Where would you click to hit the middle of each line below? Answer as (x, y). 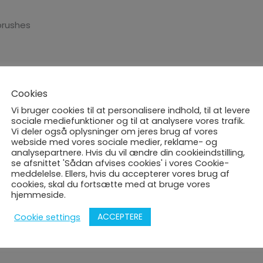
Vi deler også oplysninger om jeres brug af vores (114, 131)
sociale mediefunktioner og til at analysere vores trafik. (128, 121)
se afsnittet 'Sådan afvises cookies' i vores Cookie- (120, 163)
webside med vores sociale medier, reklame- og (114, 142)
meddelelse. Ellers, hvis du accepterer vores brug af (120, 174)
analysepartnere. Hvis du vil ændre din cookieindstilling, (128, 153)
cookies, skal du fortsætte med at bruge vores (111, 184)
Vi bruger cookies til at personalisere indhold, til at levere (131, 110)
